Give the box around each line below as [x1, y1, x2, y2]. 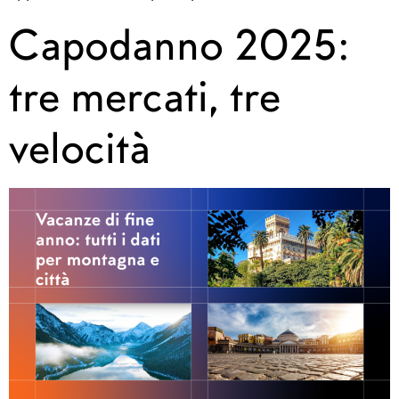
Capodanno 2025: [9, 17, 350, 70]
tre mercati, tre [9, 69, 281, 122]
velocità [9, 120, 151, 174]
